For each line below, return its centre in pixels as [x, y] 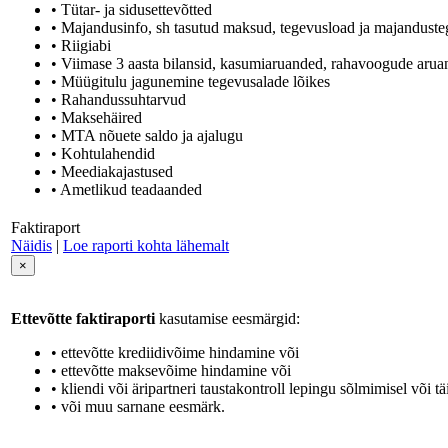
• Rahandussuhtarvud [118, 100]
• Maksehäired [96, 118]
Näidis [31, 246]
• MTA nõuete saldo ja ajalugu [147, 136]
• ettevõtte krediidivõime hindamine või [175, 353]
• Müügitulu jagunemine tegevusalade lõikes [190, 82]
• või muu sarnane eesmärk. [138, 407]
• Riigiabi [81, 46]
